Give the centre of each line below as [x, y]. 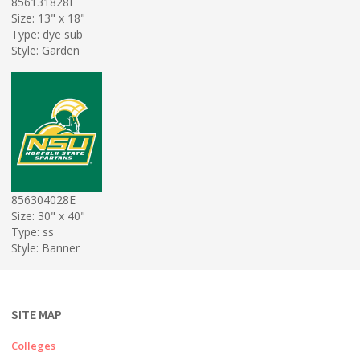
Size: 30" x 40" [48, 215]
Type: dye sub [47, 34]
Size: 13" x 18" [48, 18]
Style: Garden [45, 50]
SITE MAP [37, 314]
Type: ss [33, 231]
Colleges [33, 346]
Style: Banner [45, 247]
